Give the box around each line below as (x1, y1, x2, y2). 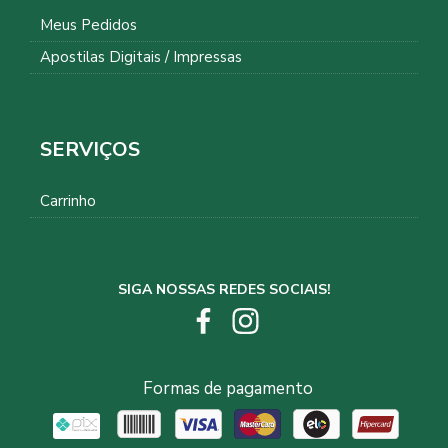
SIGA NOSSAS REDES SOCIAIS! (117, 280, 331, 300)
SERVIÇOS (40, 136, 140, 164)
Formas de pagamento (143, 377, 313, 401)
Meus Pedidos (40, 15, 137, 36)
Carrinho (40, 191, 96, 212)
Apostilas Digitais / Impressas (40, 47, 242, 68)
